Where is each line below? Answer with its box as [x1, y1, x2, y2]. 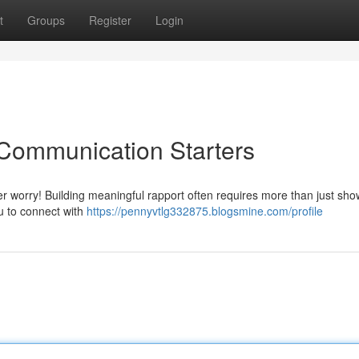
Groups [27, 12, 65, 28]
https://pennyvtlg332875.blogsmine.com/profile [87, 203, 323, 219]
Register [89, 12, 131, 28]
